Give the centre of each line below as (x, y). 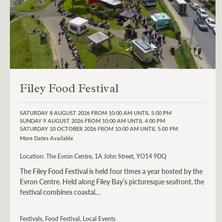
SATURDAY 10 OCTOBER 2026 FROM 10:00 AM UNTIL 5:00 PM (99, 128)
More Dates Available (47, 138)
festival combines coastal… (60, 192)
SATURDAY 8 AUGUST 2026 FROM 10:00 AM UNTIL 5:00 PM (96, 112)
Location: (32, 156)
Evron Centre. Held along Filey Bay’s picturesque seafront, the (112, 181)
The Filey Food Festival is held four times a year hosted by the (111, 171)
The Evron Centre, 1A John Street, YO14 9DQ (106, 156)
